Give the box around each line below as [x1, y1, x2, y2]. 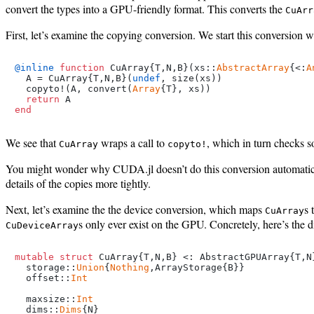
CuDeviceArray [6, 219, 78, 231]
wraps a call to [98, 135, 168, 150]
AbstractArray [217, 62, 289, 73]
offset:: [15, 272, 71, 283]
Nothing [110, 261, 149, 273]
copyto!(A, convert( [15, 83, 132, 94]
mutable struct [15, 251, 93, 262]
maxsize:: [15, 293, 76, 304]
